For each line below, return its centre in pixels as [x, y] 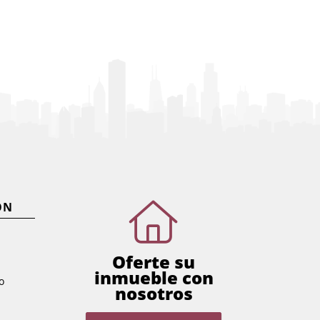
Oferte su [154, 262]
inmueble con [154, 277]
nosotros [154, 293]
